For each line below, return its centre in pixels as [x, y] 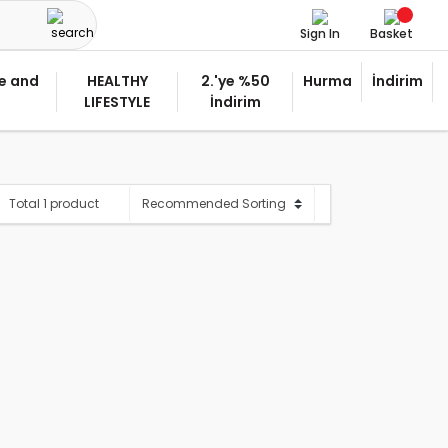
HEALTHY [117, 81]
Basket [391, 33]
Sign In [320, 33]
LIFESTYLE [117, 102]
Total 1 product [54, 203]
